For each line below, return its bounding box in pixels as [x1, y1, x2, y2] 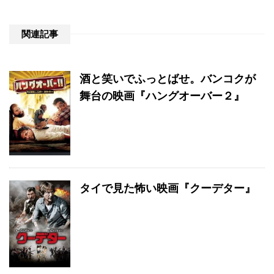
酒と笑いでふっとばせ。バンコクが [80, 72, 256, 85]
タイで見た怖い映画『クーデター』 [80, 182, 256, 194]
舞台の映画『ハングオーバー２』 [80, 89, 245, 102]
